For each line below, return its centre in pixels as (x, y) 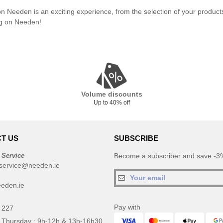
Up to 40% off (111, 103)
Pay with (127, 207)
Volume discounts (111, 94)
